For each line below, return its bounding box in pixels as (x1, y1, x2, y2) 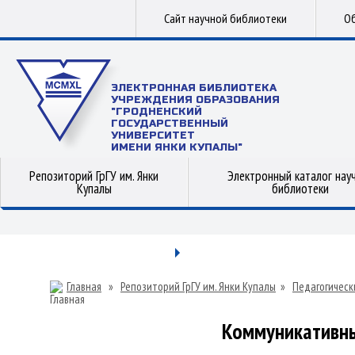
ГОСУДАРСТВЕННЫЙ (111, 117, 228, 130)
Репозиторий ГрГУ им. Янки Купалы (120, 279, 276, 294)
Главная (67, 279, 101, 294)
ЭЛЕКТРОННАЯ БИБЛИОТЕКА (111, 82, 277, 94)
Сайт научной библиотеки (164, 10, 287, 26)
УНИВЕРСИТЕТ (111, 129, 195, 142)
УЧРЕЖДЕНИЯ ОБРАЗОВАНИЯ (111, 94, 280, 106)
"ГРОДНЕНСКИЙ (111, 105, 202, 118)
